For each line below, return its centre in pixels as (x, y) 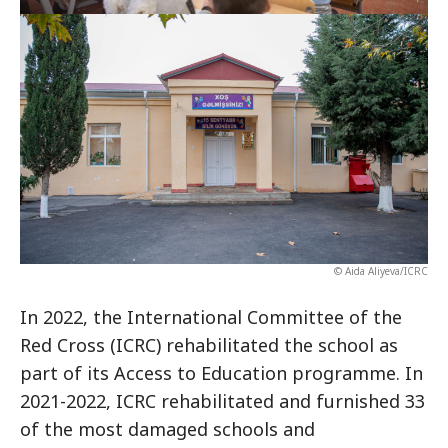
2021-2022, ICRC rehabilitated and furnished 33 (222, 400)
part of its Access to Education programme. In (221, 372)
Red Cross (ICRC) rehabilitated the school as (209, 344)
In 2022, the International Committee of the (211, 316)
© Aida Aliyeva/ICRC (286, 270)
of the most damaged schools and (167, 428)
